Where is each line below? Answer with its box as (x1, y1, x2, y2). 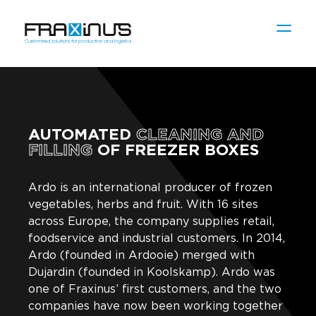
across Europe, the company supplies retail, (28, 216, 274, 227)
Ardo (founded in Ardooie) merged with (28, 250, 255, 261)
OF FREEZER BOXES (92, 142, 259, 158)
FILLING (28, 142, 92, 158)
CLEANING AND (136, 127, 264, 142)
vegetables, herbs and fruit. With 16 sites (28, 199, 258, 210)
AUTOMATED (28, 127, 136, 142)
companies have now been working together (28, 300, 283, 312)
